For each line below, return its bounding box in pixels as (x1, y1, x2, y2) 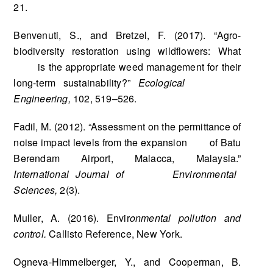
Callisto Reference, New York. (49, 226, 183, 241)
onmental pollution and (129, 210, 241, 225)
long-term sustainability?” (13, 75, 138, 90)
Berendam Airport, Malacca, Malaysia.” (13, 151, 241, 165)
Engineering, (13, 91, 74, 105)
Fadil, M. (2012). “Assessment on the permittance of (13, 119, 241, 133)
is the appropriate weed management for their (13, 59, 241, 74)
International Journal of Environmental (13, 166, 237, 181)
